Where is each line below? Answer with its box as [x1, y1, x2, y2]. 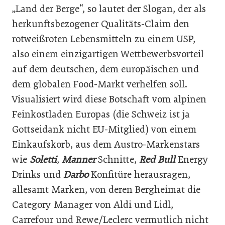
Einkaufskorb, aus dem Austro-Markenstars [12, 138, 200, 150]
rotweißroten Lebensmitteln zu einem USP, [12, 33, 195, 45]
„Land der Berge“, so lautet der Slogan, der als [12, 3, 206, 15]
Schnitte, [98, 153, 139, 165]
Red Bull [139, 153, 175, 165]
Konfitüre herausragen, [88, 168, 190, 180]
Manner [62, 153, 98, 165]
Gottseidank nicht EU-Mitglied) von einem [12, 123, 196, 135]
